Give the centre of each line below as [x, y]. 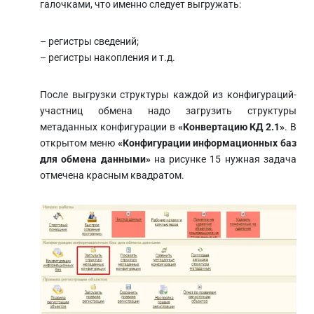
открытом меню [79, 143]
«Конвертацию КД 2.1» [231, 127]
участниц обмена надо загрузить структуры [168, 110]
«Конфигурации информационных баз [207, 143]
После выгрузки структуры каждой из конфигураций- [168, 94]
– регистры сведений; [89, 41]
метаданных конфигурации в [109, 127]
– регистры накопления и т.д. [108, 57]
